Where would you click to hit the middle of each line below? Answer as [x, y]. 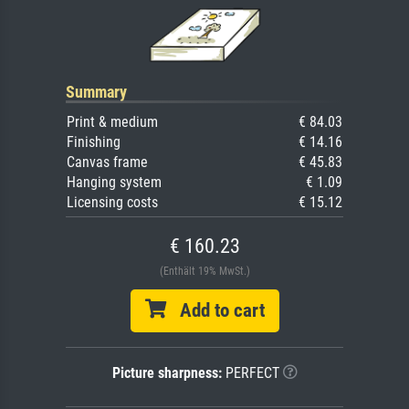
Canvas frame [107, 162]
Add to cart [215, 310]
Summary [96, 91]
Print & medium [112, 121]
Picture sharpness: [167, 372]
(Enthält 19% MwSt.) [204, 271]
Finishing [94, 142]
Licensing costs [112, 202]
